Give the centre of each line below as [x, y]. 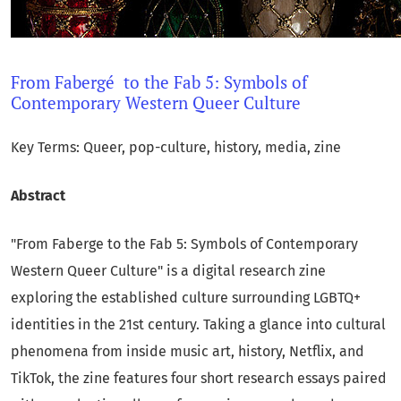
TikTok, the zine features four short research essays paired [199, 379]
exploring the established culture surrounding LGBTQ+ [186, 298]
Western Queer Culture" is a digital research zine [168, 271]
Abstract [38, 196]
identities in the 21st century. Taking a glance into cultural [198, 325]
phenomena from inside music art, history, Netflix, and [188, 352]
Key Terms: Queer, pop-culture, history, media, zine [176, 148]
